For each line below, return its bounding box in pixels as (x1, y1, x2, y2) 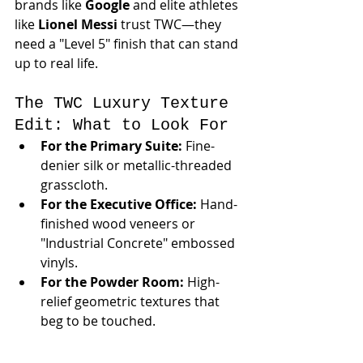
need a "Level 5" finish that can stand (15, 35, 241, 53)
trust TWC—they (117, 15, 224, 33)
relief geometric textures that (41, 293, 223, 310)
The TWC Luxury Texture (15, 94, 238, 113)
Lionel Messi (38, 15, 117, 33)
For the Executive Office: (41, 195, 197, 213)
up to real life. (15, 54, 98, 72)
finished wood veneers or (41, 215, 199, 233)
